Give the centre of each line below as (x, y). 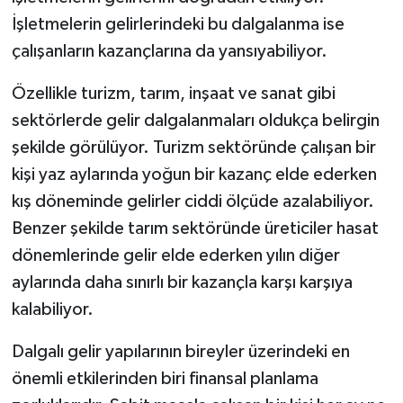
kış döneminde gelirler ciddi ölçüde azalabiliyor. (193, 202)
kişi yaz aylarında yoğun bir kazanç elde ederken (194, 175)
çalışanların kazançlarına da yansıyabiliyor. (169, 52)
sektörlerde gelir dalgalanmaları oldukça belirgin (195, 121)
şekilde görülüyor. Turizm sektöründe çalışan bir (193, 148)
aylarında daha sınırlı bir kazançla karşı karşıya (182, 283)
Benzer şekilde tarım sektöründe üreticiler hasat (195, 229)
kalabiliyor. (52, 310)
